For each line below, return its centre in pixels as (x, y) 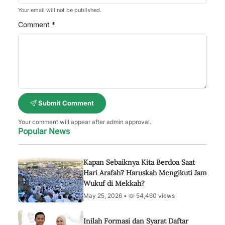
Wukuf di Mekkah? (114, 183)
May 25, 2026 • (106, 196)
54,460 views (155, 196)
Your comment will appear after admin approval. (85, 122)
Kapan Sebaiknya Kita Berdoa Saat (139, 162)
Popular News (44, 131)
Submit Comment (65, 103)
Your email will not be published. (60, 10)
